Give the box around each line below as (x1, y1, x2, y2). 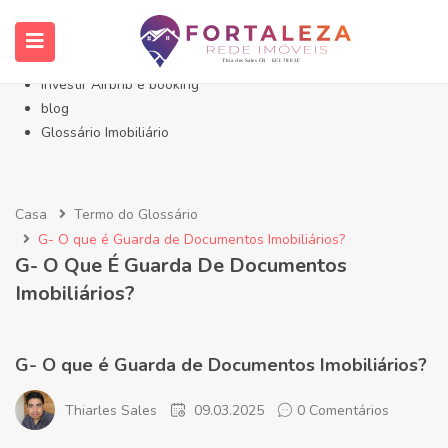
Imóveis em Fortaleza (41, 27, 174, 46)
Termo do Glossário (74, 205, 198, 224)
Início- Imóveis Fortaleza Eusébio (41, 3, 247, 22)
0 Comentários (297, 400, 389, 420)
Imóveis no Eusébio (41, 51, 162, 70)
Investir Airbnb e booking (41, 75, 199, 94)
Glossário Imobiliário (41, 123, 169, 142)
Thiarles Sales (65, 400, 157, 420)
